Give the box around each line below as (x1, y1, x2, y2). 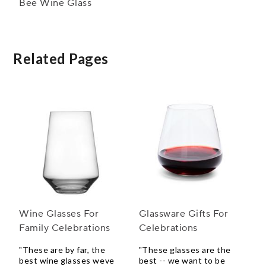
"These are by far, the (19, 245, 105, 255)
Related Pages (13, 50, 109, 68)
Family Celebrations (19, 222, 110, 235)
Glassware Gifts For (138, 208, 229, 220)
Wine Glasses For (19, 208, 99, 220)
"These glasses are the (138, 245, 231, 255)
